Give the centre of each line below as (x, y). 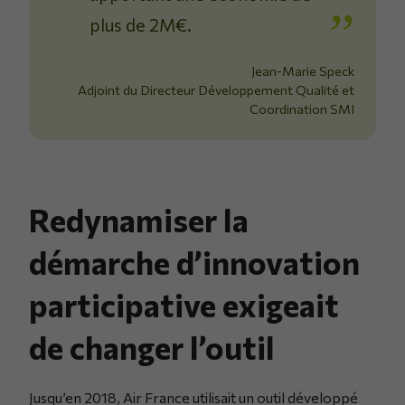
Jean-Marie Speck (303, 70)
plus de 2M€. (141, 24)
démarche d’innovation (194, 261)
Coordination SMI (302, 108)
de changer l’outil (152, 346)
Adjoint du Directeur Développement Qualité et (216, 89)
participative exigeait (184, 304)
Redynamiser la (139, 219)
